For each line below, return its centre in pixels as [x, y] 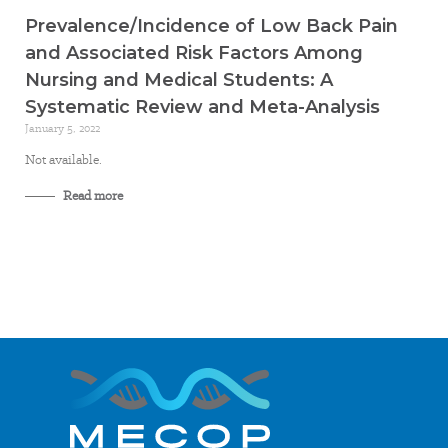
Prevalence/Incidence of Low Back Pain [211, 26]
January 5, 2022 [62, 128]
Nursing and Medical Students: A [179, 80]
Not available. [63, 159]
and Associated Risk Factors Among [194, 53]
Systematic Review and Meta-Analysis [202, 107]
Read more [91, 195]
